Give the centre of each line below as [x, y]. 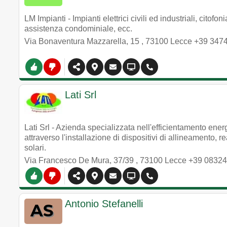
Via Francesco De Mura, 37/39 [80, 160]
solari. [35, 148]
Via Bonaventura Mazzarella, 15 [83, 41]
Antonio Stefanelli [104, 204]
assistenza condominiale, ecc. [78, 29]
